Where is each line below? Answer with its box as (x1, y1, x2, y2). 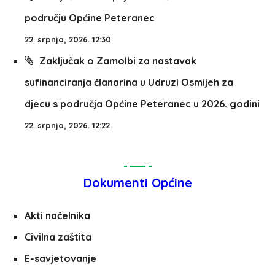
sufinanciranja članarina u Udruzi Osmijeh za (25, 76, 233, 89)
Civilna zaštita (25, 231, 91, 244)
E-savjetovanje (25, 252, 96, 265)
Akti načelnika (25, 209, 90, 222)
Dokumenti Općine (83, 175, 192, 191)
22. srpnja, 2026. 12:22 (25, 120, 110, 131)
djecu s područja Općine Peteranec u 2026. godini (25, 98, 260, 110)
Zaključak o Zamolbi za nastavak (39, 55, 196, 68)
